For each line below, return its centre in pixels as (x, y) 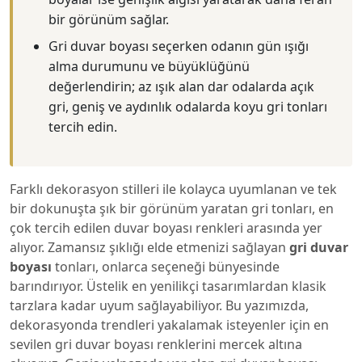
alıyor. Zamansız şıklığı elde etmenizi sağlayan (149, 247)
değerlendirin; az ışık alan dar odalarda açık (181, 86)
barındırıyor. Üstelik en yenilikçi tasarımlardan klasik (168, 286)
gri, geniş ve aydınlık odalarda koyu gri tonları (188, 107)
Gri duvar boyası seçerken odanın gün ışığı (179, 46)
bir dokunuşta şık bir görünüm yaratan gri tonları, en (172, 208)
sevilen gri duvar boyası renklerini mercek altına (156, 344)
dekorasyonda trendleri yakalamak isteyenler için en (169, 325)
